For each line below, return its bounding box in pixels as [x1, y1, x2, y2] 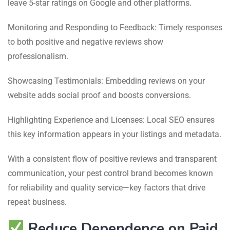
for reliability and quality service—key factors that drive [8, 182, 205, 193]
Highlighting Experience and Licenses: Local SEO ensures [8, 114, 215, 125]
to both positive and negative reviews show [8, 36, 163, 47]
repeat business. [8, 197, 67, 207]
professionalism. [8, 51, 68, 61]
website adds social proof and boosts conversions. [8, 90, 191, 100]
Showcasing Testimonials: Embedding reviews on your [8, 75, 205, 86]
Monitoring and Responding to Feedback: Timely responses [8, 22, 222, 32]
